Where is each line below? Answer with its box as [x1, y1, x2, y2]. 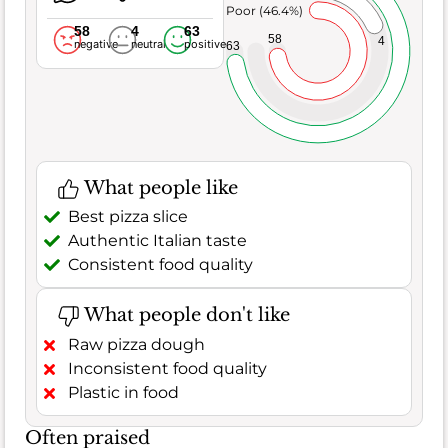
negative [73, 36, 118, 51]
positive [183, 36, 226, 51]
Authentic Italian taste [68, 231, 247, 251]
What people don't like [79, 304, 290, 327]
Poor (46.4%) [226, 2, 303, 18]
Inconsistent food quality [68, 358, 267, 378]
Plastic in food [68, 382, 179, 402]
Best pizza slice [68, 207, 188, 227]
